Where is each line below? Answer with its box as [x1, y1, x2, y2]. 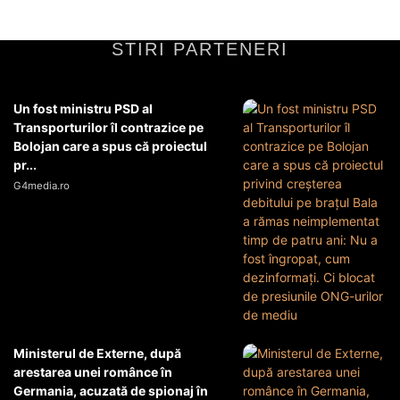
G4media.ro [13, 179, 70, 193]
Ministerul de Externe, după [13, 346, 181, 362]
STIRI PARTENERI [112, 39, 288, 60]
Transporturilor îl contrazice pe [13, 120, 204, 136]
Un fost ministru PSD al [13, 101, 153, 117]
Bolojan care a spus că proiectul [13, 138, 207, 154]
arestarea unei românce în [13, 364, 172, 380]
